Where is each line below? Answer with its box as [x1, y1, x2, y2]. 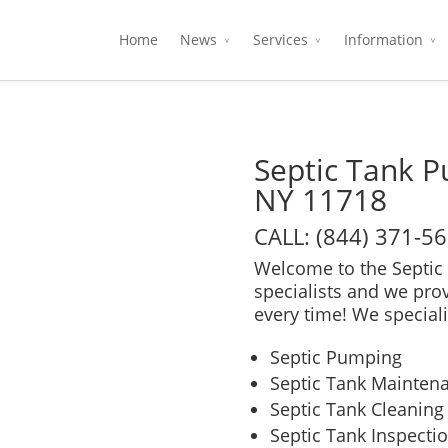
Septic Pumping [270, 345, 402, 369]
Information [344, 30, 423, 49]
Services [253, 30, 308, 49]
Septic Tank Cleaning [270, 397, 444, 421]
